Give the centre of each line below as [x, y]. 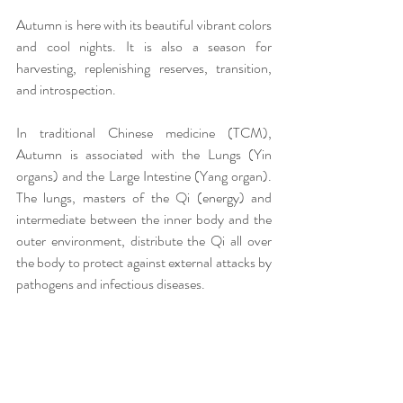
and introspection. [66, 90]
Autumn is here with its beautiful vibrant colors [144, 25]
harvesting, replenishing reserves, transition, [144, 68]
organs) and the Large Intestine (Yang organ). [144, 176]
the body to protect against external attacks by [144, 263]
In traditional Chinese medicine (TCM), [144, 133]
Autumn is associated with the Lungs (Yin [144, 155]
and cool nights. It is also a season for [144, 47]
